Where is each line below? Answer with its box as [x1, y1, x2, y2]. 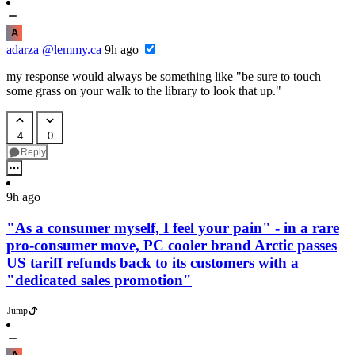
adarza [6, 43, 39, 57]
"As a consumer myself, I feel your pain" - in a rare [6, 219, 339, 236]
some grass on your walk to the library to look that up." [6, 84, 281, 98]
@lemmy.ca [42, 43, 101, 57]
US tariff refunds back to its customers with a [6, 254, 299, 271]
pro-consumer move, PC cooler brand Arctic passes [6, 236, 337, 254]
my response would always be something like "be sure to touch [6, 70, 321, 84]
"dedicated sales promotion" [6, 271, 192, 288]
